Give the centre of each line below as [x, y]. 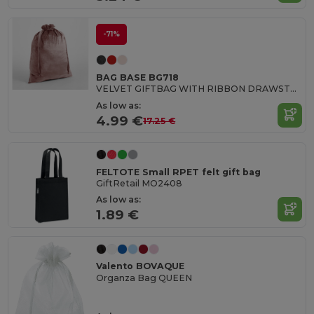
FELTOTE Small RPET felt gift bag [179, 172]
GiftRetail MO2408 [139, 183]
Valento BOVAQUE [141, 266]
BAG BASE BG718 [138, 77]
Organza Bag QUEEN [144, 278]
